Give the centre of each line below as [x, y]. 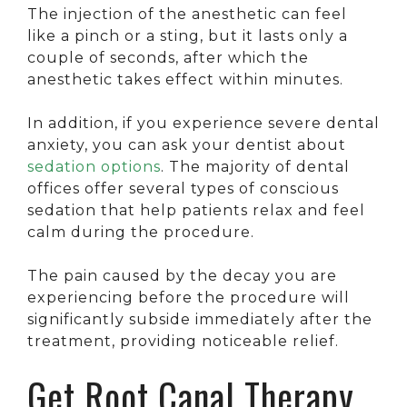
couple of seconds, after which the [168, 57]
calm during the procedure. [141, 232]
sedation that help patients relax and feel [196, 210]
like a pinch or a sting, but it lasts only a [188, 35]
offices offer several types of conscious [183, 188]
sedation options [94, 166]
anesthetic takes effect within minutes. [185, 79]
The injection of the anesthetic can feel [187, 14]
